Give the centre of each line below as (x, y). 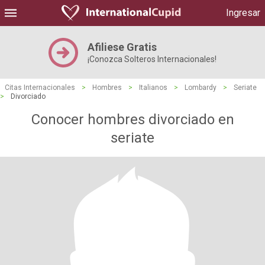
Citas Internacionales (40, 88)
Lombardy (201, 88)
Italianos (153, 88)
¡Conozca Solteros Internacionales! (152, 59)
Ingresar (243, 13)
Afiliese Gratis (122, 47)
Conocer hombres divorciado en (132, 119)
